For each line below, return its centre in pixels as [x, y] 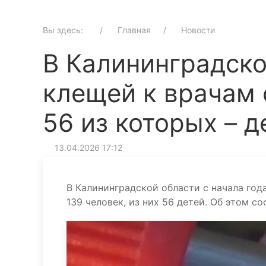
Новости [198, 30]
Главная [134, 30]
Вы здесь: [66, 30]
